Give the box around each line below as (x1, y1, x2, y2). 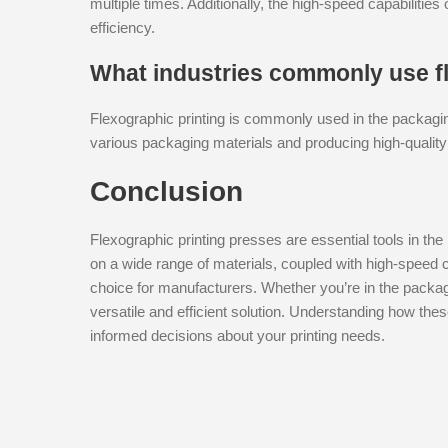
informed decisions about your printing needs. (90, 326, 385, 344)
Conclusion (90, 175, 243, 207)
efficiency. (90, 18, 155, 36)
